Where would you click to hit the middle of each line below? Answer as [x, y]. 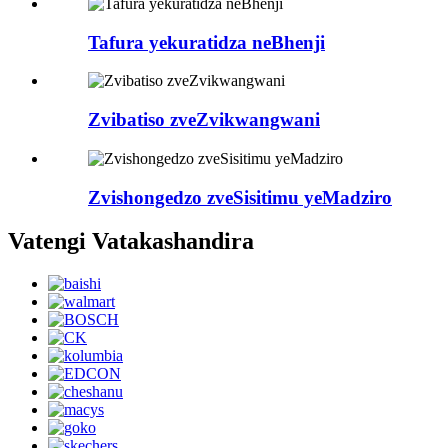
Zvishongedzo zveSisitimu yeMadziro [240, 197]
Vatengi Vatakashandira [131, 241]
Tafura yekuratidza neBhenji [206, 42]
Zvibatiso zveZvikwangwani [204, 120]
